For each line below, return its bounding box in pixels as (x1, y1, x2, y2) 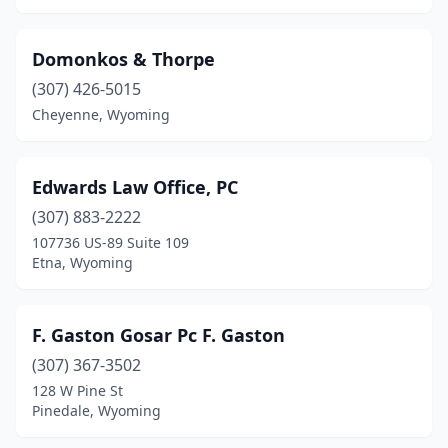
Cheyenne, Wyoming (32, 105, 170, 124)
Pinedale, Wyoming (32, 401, 161, 420)
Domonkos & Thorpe (32, 47, 215, 71)
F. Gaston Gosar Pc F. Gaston (32, 323, 285, 347)
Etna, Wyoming (32, 253, 133, 272)
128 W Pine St (32, 381, 123, 400)
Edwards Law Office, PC (32, 175, 238, 199)
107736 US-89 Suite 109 (32, 233, 189, 252)
